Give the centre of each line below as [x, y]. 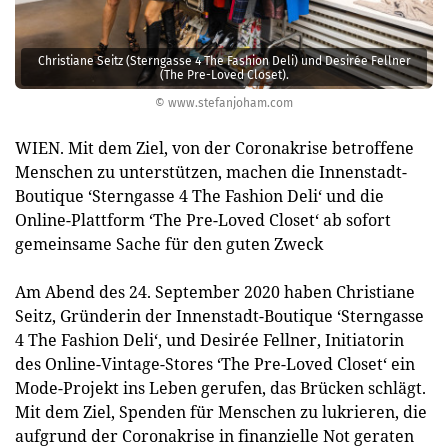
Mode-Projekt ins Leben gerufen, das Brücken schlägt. [220, 388]
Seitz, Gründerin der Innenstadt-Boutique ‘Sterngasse [219, 316]
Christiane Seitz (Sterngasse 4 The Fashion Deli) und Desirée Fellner [224, 60]
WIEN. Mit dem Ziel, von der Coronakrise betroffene [214, 148]
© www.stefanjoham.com [224, 103]
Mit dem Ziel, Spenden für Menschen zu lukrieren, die [221, 412]
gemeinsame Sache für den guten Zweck [169, 244]
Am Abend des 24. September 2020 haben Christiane [215, 292]
